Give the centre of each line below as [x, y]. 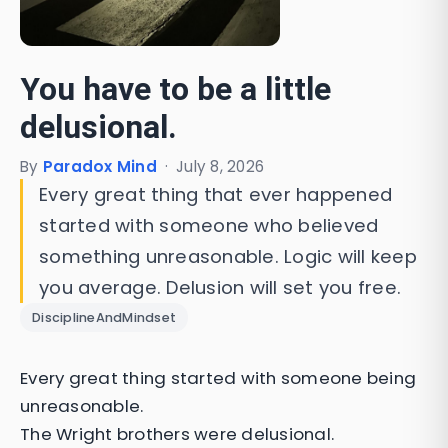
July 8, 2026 [220, 167]
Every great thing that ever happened [215, 195]
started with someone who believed [209, 226]
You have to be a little [175, 89]
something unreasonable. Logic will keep [228, 257]
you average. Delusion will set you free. [220, 288]
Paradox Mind [99, 167]
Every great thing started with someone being [218, 378]
